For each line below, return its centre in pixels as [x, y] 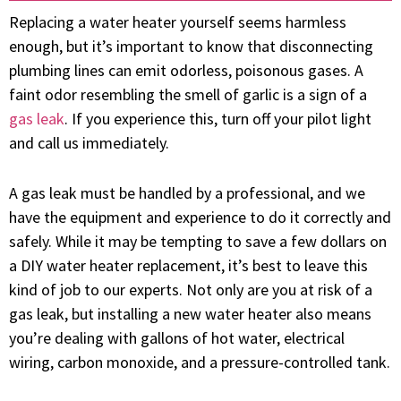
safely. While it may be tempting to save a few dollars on [198, 242]
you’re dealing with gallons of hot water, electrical [177, 338]
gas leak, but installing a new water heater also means [190, 314]
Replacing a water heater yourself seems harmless [178, 22]
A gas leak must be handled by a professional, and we [187, 193]
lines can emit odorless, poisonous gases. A [217, 71]
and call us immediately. [89, 143]
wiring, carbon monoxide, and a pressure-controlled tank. [200, 363]
